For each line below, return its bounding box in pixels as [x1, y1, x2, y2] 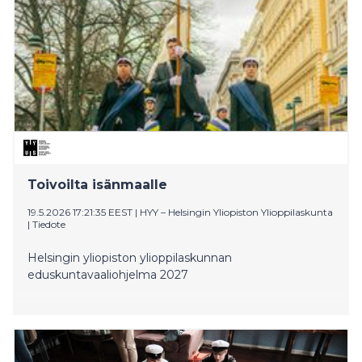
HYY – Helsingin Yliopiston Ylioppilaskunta [140, 205, 333, 218]
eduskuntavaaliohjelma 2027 [27, 267, 188, 282]
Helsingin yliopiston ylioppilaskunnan [27, 250, 232, 265]
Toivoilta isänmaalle [27, 176, 167, 192]
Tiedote [32, 217, 65, 230]
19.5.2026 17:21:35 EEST [27, 205, 133, 218]
